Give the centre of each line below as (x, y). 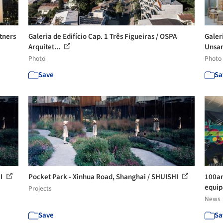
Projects (40, 188)
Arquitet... (45, 47)
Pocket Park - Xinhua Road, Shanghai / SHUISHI (104, 177)
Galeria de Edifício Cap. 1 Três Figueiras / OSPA (103, 37)
